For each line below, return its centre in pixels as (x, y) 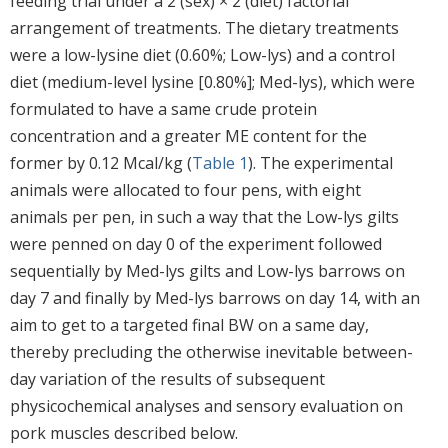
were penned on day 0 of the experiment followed (196, 243)
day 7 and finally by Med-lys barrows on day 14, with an (215, 297)
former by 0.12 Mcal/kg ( (101, 162)
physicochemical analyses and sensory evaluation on (206, 405)
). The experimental (320, 162)
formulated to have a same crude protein (163, 108)
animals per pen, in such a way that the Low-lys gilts (204, 216)
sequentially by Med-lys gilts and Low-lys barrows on (207, 270)
